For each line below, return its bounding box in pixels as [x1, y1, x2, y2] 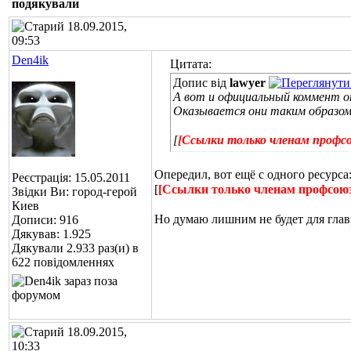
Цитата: [170, 57, 212, 71]
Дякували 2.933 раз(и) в [12, 241, 139, 255]
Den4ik [12, 53, 49, 67]
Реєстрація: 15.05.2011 [12, 171, 130, 184]
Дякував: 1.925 [12, 227, 91, 241]
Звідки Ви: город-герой [12, 185, 137, 198]
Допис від [173, 76, 230, 89]
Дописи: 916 [12, 213, 78, 226]
